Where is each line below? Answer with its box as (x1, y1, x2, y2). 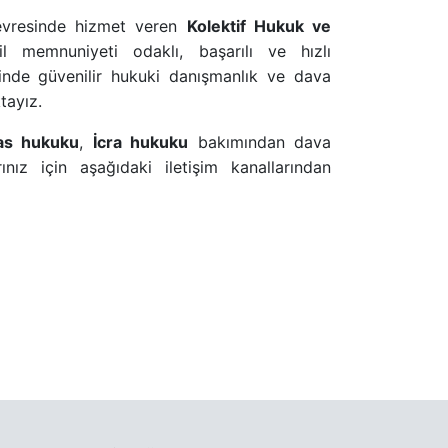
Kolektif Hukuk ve (186, 16, 332, 36)
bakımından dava (188, 132, 332, 152)
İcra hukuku (92, 132, 189, 152)
